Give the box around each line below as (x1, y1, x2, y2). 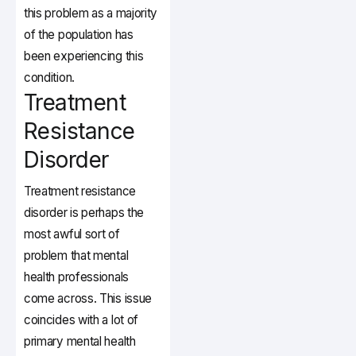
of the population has (24, 27, 133, 43)
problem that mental (24, 248, 129, 264)
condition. (24, 70, 75, 86)
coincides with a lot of (24, 312, 139, 328)
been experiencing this (24, 48, 144, 64)
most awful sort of (24, 226, 120, 242)
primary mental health (24, 334, 136, 350)
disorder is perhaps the (24, 205, 145, 221)
